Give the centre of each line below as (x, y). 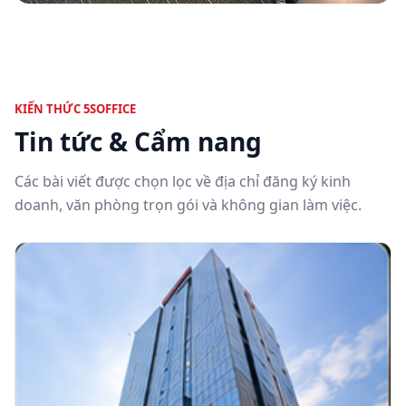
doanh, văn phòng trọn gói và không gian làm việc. (188, 204)
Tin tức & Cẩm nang (138, 141)
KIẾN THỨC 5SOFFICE (75, 108)
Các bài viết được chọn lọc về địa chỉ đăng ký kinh (183, 181)
